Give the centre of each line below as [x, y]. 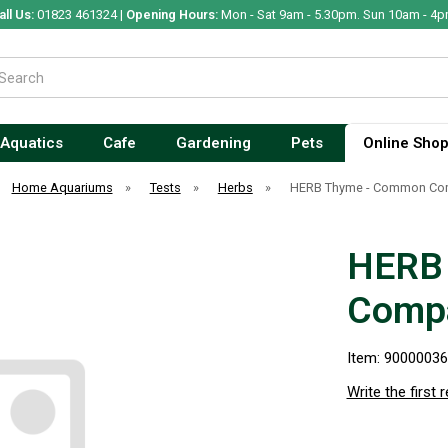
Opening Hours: [171, 14]
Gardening [213, 143]
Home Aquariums [62, 187]
